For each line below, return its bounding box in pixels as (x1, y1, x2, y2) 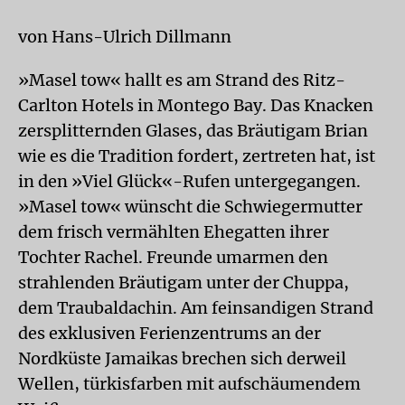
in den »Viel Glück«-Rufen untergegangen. (18, 171, 361, 192)
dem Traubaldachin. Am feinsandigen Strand (18, 297, 373, 318)
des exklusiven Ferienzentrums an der (18, 323, 321, 344)
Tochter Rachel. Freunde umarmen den (18, 247, 328, 268)
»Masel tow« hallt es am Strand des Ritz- (18, 70, 345, 90)
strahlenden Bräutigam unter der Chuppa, (18, 272, 349, 293)
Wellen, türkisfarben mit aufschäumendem (18, 373, 361, 394)
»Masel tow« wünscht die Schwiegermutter (18, 196, 363, 217)
